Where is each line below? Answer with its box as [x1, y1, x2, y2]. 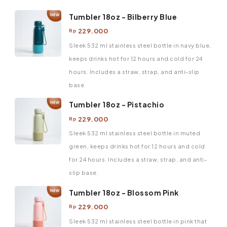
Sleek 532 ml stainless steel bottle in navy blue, [69, 42, 211, 49]
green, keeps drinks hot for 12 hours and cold [69, 143, 205, 150]
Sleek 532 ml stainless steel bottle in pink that [69, 217, 207, 224]
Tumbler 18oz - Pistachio [69, 100, 164, 109]
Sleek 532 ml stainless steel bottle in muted [69, 130, 200, 137]
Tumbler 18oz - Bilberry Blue [69, 12, 177, 21]
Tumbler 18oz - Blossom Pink [69, 187, 179, 197]
